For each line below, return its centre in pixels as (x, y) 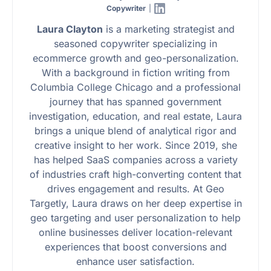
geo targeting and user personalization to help (135, 218)
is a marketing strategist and (168, 29)
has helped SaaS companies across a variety (135, 160)
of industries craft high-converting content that (135, 175)
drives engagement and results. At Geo (135, 189)
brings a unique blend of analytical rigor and (135, 131)
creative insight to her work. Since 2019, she (135, 145)
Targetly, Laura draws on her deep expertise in (135, 204)
